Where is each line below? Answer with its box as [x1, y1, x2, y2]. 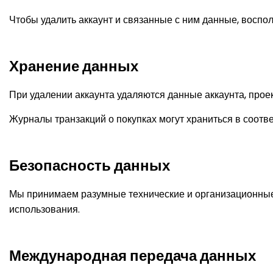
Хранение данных [9, 56, 138, 76]
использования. [9, 202, 80, 216]
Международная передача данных [9, 246, 256, 266]
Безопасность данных [9, 155, 170, 175]
